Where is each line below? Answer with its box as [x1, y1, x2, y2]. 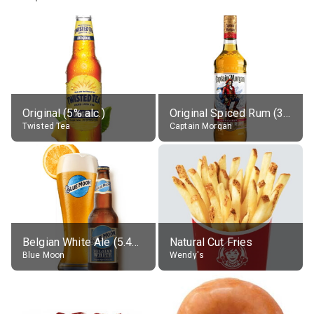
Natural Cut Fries [170, 235, 253, 249]
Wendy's [170, 250, 205, 260]
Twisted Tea [22, 121, 71, 131]
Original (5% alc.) [22, 106, 105, 120]
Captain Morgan [170, 121, 233, 131]
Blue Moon [22, 250, 65, 260]
